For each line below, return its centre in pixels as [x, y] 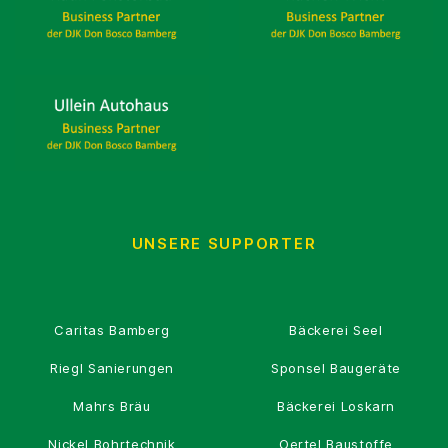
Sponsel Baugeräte [336, 367]
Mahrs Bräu [112, 405]
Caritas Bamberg [112, 329]
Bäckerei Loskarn [336, 405]
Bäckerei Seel [336, 329]
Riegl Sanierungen [112, 367]
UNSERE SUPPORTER [224, 243]
